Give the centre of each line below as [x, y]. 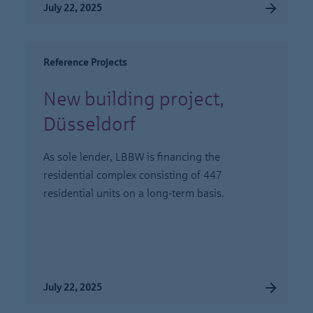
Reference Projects [85, 63]
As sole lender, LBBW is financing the [132, 157]
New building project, [133, 99]
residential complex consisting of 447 [133, 175]
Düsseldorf [89, 124]
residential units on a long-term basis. [134, 193]
